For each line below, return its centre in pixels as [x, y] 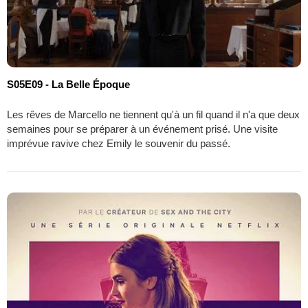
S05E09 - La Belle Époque [68, 84]
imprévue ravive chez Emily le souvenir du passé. [119, 143]
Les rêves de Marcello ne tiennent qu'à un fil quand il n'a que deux [153, 114]
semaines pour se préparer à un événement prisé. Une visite [142, 129]
